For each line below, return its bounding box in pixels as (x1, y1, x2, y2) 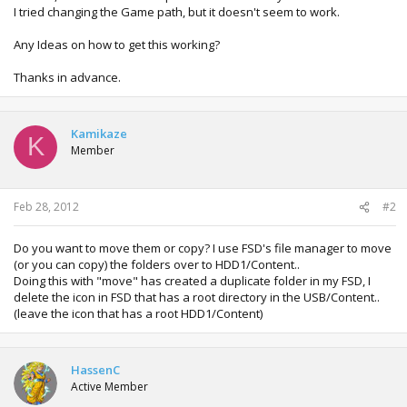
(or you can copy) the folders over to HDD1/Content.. (14, 256, 300, 273)
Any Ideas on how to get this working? (14, 35, 220, 53)
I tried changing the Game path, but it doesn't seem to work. (14, 3, 340, 20)
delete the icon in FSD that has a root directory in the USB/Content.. (14, 289, 380, 305)
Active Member (71, 379, 148, 394)
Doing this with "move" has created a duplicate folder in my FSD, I (14, 273, 371, 289)
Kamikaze (71, 124, 127, 142)
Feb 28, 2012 (14, 199, 79, 214)
